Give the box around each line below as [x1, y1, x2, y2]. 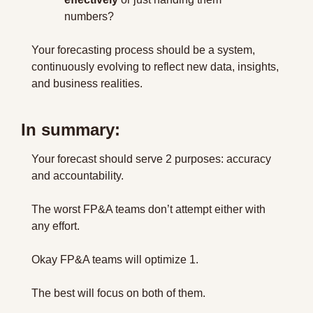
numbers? [64, 10, 114, 22]
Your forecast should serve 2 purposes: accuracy [31, 153, 271, 165]
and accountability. [31, 170, 124, 182]
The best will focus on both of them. [31, 287, 205, 299]
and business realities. [31, 78, 143, 89]
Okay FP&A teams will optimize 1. [31, 254, 198, 265]
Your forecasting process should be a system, [31, 44, 255, 56]
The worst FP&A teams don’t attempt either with [31, 203, 265, 215]
